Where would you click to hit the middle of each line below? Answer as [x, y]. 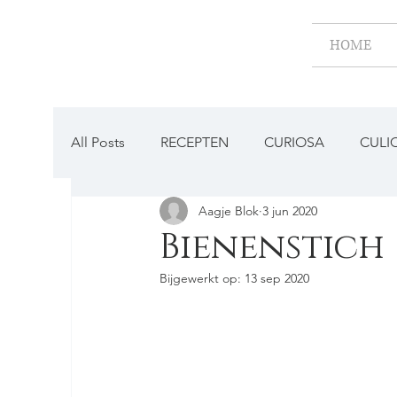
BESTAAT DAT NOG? [172, 213]
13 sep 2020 [277, 278]
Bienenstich [272, 247]
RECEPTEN [195, 142]
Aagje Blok [229, 210]
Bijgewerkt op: [202, 278]
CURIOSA [294, 142]
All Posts [98, 142]
